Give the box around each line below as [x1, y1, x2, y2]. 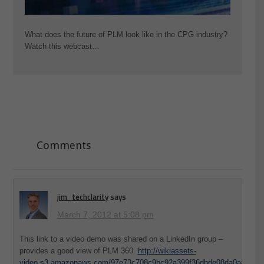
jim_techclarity [57, 190, 108, 203]
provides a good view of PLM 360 [19, 246, 138, 255]
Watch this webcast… [24, 42, 100, 51]
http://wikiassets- [137, 246, 196, 255]
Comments [36, 138, 91, 151]
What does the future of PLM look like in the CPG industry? [24, 30, 227, 39]
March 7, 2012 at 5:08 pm [57, 209, 154, 219]
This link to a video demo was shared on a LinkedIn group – [19, 234, 223, 243]
